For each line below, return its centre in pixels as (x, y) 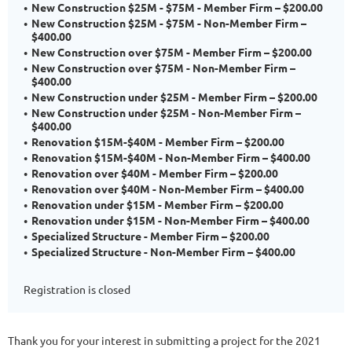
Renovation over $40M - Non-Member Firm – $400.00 (168, 189)
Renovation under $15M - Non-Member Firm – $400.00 (170, 220)
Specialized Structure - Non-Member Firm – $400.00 (163, 251)
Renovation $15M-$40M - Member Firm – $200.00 (158, 141)
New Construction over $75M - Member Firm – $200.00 (172, 52)
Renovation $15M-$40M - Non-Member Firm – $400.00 (171, 157)
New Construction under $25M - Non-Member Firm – (166, 112)
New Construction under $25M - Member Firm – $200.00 (174, 97)
